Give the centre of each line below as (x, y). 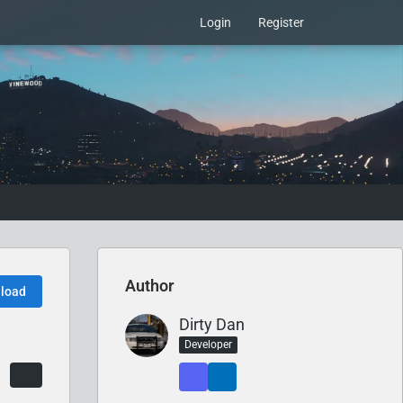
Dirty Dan (212, 324)
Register (281, 22)
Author (149, 286)
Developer (208, 344)
